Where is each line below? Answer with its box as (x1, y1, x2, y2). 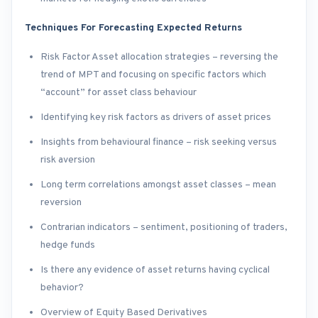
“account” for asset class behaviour (40, 87, 197, 99)
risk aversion (40, 154, 95, 167)
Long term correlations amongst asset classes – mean (40, 179, 276, 192)
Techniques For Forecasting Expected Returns (25, 22, 242, 35)
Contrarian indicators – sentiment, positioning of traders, (40, 221, 287, 234)
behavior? (40, 282, 84, 295)
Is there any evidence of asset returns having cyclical (40, 264, 270, 277)
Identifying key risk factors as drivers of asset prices (40, 111, 271, 124)
